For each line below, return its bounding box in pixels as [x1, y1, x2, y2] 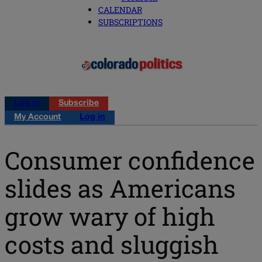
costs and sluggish [5, 227, 219, 260]
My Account [14, 113, 61, 122]
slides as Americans [5, 171, 236, 204]
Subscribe [58, 99, 99, 108]
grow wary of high [5, 199, 215, 232]
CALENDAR [98, 4, 142, 16]
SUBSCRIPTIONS [98, 16, 163, 28]
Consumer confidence [5, 143, 255, 176]
